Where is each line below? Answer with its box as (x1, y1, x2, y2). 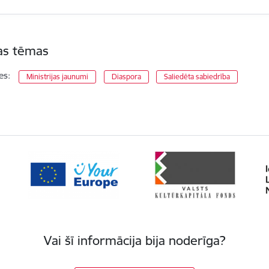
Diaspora (111, 72, 141, 82)
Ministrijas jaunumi (26, 72, 89, 82)
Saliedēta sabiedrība (164, 72, 231, 82)
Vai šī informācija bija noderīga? (44, 232, 225, 249)
